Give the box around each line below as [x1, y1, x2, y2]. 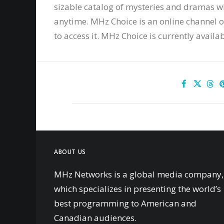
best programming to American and [54, 197, 196, 209]
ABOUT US [54, 147, 86, 156]
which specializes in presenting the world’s [54, 183, 221, 194]
